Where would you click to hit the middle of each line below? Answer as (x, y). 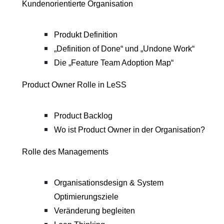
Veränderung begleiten (94, 210)
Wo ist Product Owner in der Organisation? (129, 129)
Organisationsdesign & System (109, 182)
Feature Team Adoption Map (121, 62)
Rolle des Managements (65, 151)
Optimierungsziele (86, 196)
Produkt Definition (86, 34)
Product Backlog (83, 115)
